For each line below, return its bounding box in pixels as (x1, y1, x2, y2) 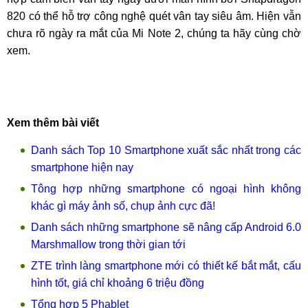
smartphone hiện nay (31, 162, 133, 174)
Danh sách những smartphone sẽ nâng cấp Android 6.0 (31, 221, 301, 234)
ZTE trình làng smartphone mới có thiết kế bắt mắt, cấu (31, 260, 301, 272)
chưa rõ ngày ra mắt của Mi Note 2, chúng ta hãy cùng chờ (7, 27, 301, 40)
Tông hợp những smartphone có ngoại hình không (31, 183, 301, 195)
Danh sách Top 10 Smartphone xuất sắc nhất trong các (31, 144, 301, 157)
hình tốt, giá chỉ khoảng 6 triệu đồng (31, 277, 204, 289)
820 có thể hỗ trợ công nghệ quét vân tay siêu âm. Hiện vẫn (7, 10, 301, 23)
